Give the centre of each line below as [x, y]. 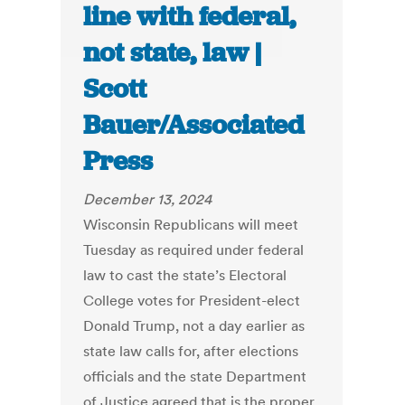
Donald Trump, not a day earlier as [194, 326]
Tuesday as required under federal [194, 250]
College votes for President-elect [192, 301]
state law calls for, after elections [191, 351]
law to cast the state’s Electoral [185, 275]
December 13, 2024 [148, 199]
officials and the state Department [195, 377]
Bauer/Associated [194, 125]
